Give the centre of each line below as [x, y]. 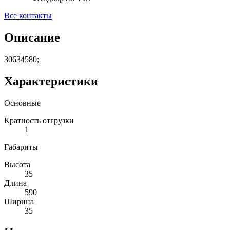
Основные [22, 103]
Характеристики [51, 81]
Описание [32, 37]
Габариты [21, 147]
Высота [17, 164]
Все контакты [28, 15]
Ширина [19, 201]
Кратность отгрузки [39, 120]
